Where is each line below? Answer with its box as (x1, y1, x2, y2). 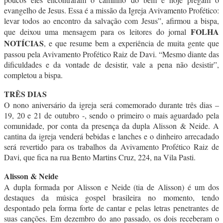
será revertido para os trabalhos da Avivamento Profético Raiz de (4, 141, 219, 152)
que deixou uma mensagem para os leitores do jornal (4, 26, 191, 37)
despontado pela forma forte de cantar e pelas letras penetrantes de (4, 202, 219, 213)
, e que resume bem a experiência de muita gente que (44, 37, 219, 48)
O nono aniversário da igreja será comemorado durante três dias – (4, 99, 219, 110)
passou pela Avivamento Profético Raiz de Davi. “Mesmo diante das (4, 48, 219, 59)
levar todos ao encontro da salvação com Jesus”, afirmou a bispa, (4, 15, 219, 26)
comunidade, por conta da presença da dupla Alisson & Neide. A (4, 120, 219, 131)
